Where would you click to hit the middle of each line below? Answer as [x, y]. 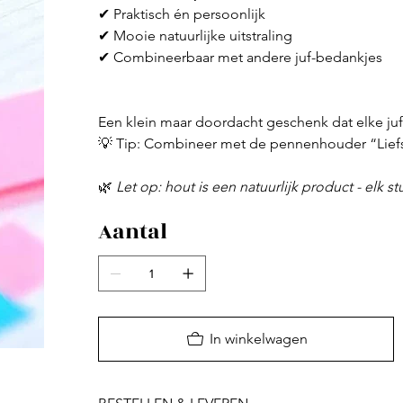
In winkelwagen [259, 339]
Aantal [132, 233]
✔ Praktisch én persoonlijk [181, 14]
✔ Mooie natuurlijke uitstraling [195, 36]
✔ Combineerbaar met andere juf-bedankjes [240, 58]
